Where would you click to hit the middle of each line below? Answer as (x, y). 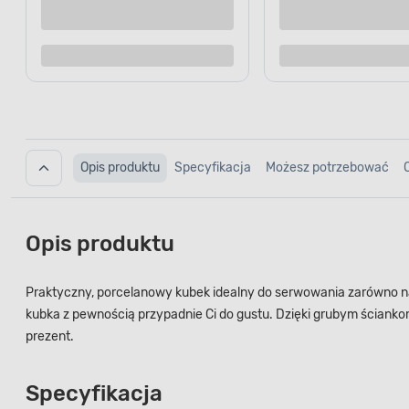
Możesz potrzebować (327, 173)
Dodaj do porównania (125, 61)
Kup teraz (214, 13)
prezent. (50, 341)
